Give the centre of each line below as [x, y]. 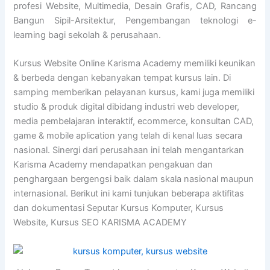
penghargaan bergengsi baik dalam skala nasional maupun [134, 179]
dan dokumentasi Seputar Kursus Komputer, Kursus [119, 208]
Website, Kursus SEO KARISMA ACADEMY [100, 223]
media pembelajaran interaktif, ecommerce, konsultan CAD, [135, 121]
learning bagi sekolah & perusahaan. [87, 35]
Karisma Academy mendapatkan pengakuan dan [113, 165]
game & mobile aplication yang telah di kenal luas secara [128, 136]
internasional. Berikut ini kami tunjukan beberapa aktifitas [129, 194]
